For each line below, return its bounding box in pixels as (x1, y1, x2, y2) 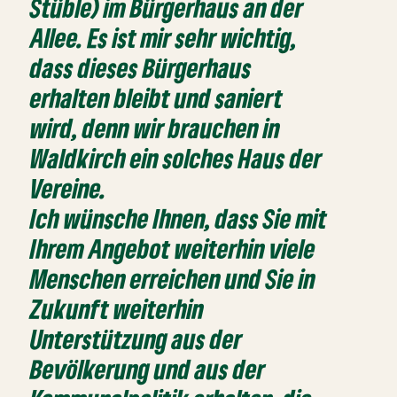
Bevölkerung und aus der (30, 353, 266, 386)
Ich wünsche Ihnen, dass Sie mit (30, 202, 328, 236)
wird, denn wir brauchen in (30, 112, 281, 145)
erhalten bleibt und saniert (30, 82, 284, 115)
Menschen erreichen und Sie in (30, 262, 316, 296)
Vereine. (30, 172, 107, 206)
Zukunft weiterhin (30, 292, 205, 326)
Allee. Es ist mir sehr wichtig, (30, 21, 298, 55)
